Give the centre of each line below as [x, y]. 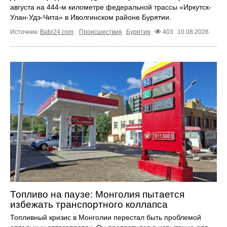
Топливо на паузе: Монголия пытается [97, 194]
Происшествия [101, 32]
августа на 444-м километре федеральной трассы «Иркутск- [111, 7]
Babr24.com [57, 32]
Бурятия [138, 32]
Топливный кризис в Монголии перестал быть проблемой [106, 217]
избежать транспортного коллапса [89, 204]
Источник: [25, 32]
